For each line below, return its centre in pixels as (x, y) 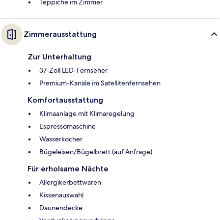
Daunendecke (61, 207)
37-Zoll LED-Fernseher (73, 70)
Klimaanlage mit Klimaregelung (87, 113)
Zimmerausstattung (60, 34)
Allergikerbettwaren (70, 182)
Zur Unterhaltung (59, 56)
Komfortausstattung (65, 100)
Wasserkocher (61, 139)
